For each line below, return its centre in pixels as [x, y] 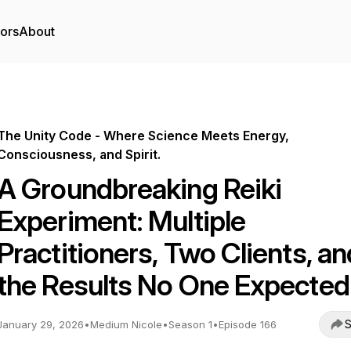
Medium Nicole [126, 324]
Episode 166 [248, 324]
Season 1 [190, 324]
